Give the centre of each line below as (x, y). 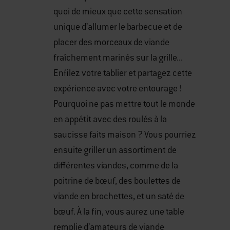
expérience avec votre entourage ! (118, 89)
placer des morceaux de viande (111, 42)
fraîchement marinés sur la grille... (118, 58)
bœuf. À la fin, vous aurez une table (119, 212)
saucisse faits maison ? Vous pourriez (125, 135)
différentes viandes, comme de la (116, 166)
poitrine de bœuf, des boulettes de (117, 181)
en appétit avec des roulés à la (110, 119)
